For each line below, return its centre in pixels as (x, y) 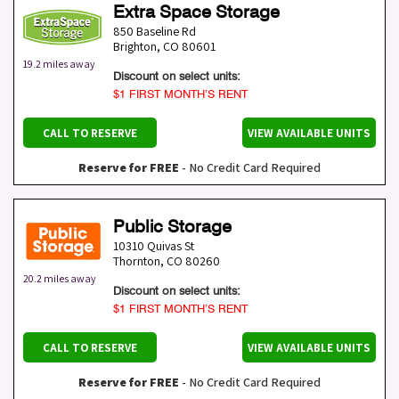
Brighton (135, 47)
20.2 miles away (60, 279)
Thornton (137, 261)
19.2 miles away (59, 64)
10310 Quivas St (154, 246)
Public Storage (172, 227)
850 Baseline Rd (155, 32)
